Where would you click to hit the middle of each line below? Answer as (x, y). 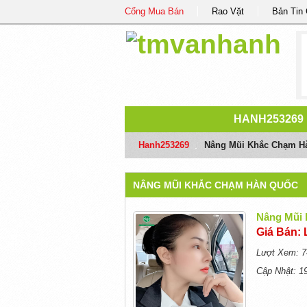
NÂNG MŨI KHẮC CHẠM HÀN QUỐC (215, 185)
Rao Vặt (228, 11)
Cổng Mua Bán (154, 11)
